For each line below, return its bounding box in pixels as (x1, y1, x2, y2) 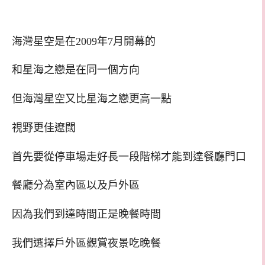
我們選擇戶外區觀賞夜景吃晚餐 (12, 237, 161, 249)
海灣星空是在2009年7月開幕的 (12, 35, 156, 47)
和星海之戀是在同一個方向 (12, 64, 140, 76)
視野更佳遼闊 (12, 121, 76, 134)
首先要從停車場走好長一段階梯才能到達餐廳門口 (12, 150, 246, 163)
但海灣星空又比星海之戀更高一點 (12, 93, 172, 105)
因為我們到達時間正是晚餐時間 (12, 208, 161, 221)
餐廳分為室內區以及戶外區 (12, 179, 140, 192)
